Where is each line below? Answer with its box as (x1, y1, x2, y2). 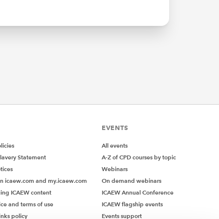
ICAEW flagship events (102, 200, 163, 208)
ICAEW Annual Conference (102, 189, 174, 197)
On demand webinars (102, 177, 161, 185)
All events (102, 142, 128, 150)
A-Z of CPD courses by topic (102, 153, 176, 161)
